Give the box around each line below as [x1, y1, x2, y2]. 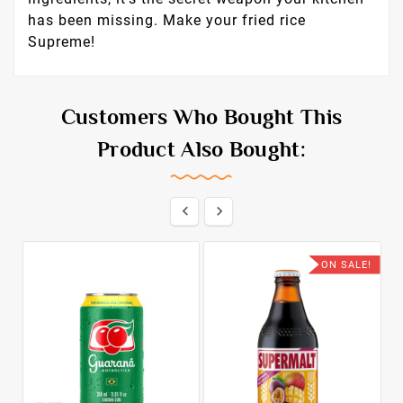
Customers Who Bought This [60, 102, 343, 136]
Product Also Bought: [96, 134, 306, 168]
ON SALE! [320, 258, 372, 271]
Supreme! [28, 32, 95, 50]
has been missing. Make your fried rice [28, 11, 306, 29]
